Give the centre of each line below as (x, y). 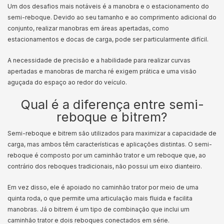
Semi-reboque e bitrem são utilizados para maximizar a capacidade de (112, 133)
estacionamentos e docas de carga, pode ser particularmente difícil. (109, 39)
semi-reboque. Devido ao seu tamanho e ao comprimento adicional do (112, 17)
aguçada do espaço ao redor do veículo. (67, 82)
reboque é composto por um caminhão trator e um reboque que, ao (107, 155)
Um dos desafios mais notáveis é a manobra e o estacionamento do (108, 6)
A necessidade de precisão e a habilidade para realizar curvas (99, 60)
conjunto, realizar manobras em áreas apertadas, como (88, 28)
